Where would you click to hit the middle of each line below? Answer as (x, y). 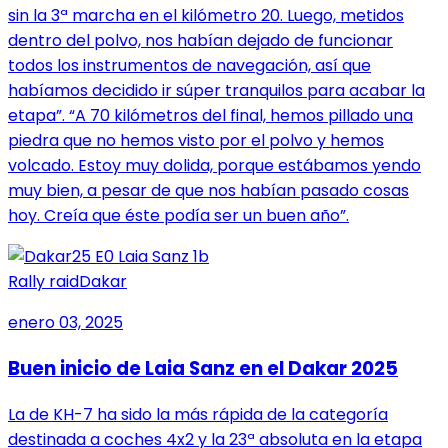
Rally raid (43, 282)
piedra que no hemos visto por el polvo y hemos (196, 141)
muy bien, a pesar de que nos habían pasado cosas (208, 191)
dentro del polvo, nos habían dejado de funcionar (200, 41)
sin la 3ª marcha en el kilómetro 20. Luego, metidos (206, 16)
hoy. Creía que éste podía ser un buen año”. (178, 216)
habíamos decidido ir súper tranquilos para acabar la (216, 91)
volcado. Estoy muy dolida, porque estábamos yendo (214, 166)
